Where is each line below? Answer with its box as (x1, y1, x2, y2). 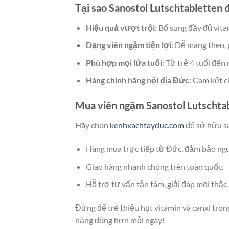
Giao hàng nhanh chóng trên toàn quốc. (85, 161, 223, 171)
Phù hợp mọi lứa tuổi (85, 57, 162, 67)
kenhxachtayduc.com (110, 120, 184, 130)
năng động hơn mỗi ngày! (75, 215, 165, 225)
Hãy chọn (75, 120, 110, 130)
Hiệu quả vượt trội (85, 22, 155, 32)
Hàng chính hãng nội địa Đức (85, 75, 189, 85)
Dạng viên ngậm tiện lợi (85, 40, 171, 50)
